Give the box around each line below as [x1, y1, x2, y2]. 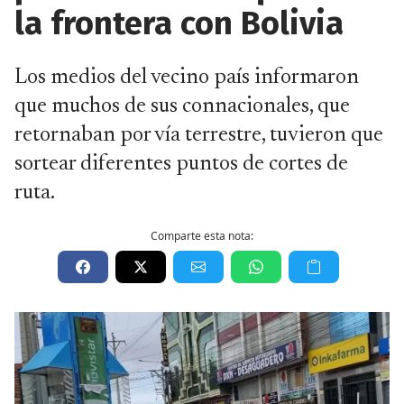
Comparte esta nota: [151, 228, 253, 243]
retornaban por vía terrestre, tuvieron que [14, 124, 383, 146]
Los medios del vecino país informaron [14, 67, 359, 88]
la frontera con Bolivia [14, 4, 344, 43]
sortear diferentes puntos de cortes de [14, 153, 348, 175]
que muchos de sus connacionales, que [14, 96, 350, 117]
